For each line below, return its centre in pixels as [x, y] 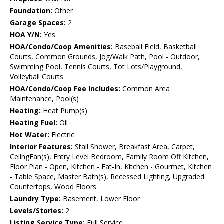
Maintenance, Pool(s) [44, 99]
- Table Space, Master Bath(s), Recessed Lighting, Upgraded [107, 177]
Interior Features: [41, 147]
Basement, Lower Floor [100, 199]
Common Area [145, 89]
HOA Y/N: [26, 35]
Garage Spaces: [38, 23]
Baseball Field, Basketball [155, 47]
